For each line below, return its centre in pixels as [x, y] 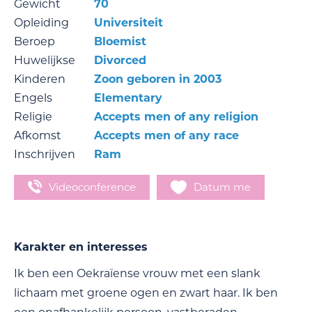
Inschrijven [45, 154]
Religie [33, 116]
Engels [33, 97]
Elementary [128, 97]
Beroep [34, 41]
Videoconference [92, 187]
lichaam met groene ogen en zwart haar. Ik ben [146, 293]
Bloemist [120, 41]
